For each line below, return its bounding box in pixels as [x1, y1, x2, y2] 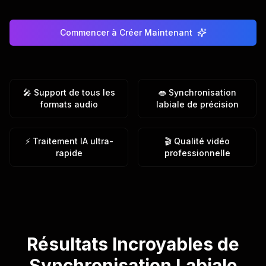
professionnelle [164, 148, 230, 158]
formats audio [40, 99, 98, 109]
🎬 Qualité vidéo [164, 136, 230, 146]
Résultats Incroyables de [27, 233, 239, 255]
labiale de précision [156, 99, 239, 109]
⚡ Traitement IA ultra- [24, 136, 113, 146]
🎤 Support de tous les [23, 87, 115, 97]
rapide [55, 148, 83, 158]
